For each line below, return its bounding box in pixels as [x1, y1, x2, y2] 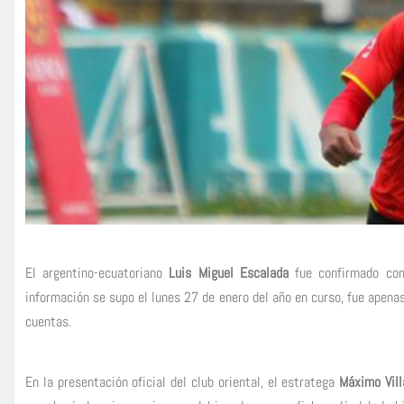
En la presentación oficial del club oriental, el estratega [25, 372, 335, 391]
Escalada [239, 262, 289, 282]
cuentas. [25, 311, 71, 331]
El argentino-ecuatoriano [25, 262, 170, 282]
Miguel [197, 262, 234, 282]
